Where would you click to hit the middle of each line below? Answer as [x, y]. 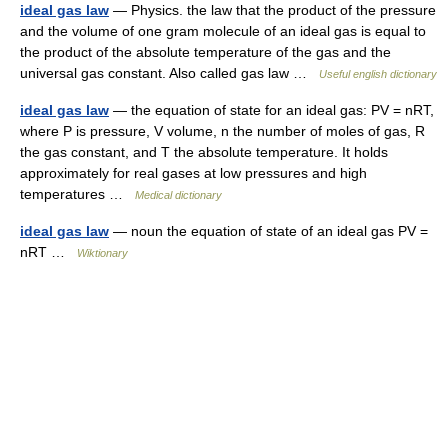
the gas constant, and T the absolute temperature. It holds [204, 152]
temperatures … [77, 194]
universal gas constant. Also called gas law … [169, 73]
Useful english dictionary [378, 74]
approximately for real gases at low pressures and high [193, 173]
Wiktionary [102, 253]
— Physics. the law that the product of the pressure [272, 10]
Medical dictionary [178, 195]
